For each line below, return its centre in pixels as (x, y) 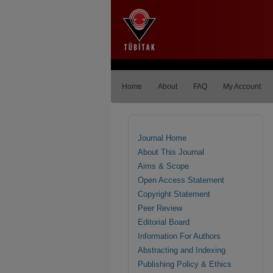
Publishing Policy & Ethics (185, 264)
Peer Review (160, 208)
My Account (242, 87)
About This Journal (171, 152)
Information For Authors (179, 236)
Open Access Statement (181, 180)
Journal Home (162, 138)
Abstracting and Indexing (182, 250)
